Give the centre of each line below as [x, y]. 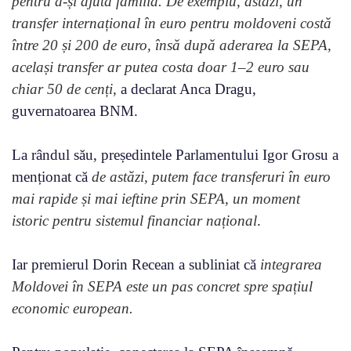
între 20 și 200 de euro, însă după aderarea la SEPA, [172, 45]
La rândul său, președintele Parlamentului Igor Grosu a [175, 154]
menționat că [52, 176]
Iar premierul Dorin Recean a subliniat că [136, 264]
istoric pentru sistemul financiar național [134, 220]
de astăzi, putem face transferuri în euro [211, 176]
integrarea [291, 264]
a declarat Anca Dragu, [186, 89]
